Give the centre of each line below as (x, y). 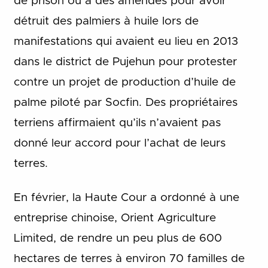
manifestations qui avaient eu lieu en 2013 (126, 42)
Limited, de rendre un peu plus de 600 (118, 238)
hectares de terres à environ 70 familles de (129, 258)
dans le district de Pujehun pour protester (125, 62)
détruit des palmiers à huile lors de (106, 22)
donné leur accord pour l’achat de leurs (119, 144)
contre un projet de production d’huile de (124, 83)
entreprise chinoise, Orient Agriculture (115, 218)
